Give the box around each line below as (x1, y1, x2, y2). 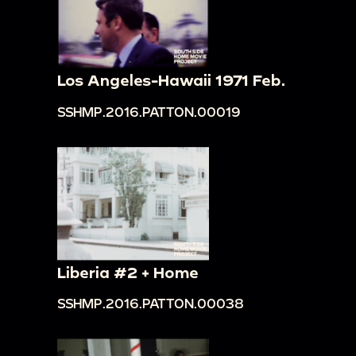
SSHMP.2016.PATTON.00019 (57, 103, 241, 119)
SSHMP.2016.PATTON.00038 (57, 296, 244, 311)
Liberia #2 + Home (57, 262, 199, 281)
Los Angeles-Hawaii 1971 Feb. (57, 71, 285, 90)
